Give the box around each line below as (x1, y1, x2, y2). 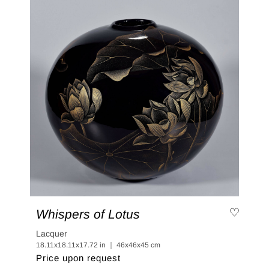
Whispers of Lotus (36, 207, 140, 222)
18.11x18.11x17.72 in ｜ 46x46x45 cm (36, 241, 160, 250)
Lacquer (36, 229, 67, 239)
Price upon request (36, 253, 121, 264)
